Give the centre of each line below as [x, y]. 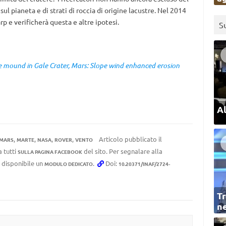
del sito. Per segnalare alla [122, 151]
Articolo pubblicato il [129, 139]
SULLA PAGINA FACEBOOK [50, 152]
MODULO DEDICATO [68, 164]
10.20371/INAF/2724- [144, 164]
